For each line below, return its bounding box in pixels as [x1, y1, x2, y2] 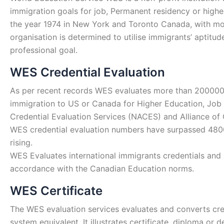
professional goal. [10, 45, 77, 55]
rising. [10, 137, 32, 148]
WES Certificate [10, 183, 102, 198]
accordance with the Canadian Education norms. [10, 163, 194, 174]
